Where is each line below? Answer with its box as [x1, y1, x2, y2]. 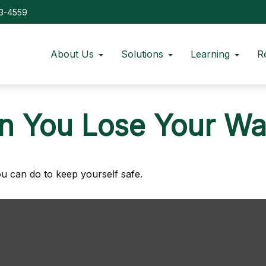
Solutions [121, 48, 164, 60]
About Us [50, 48, 94, 60]
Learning [191, 48, 230, 60]
